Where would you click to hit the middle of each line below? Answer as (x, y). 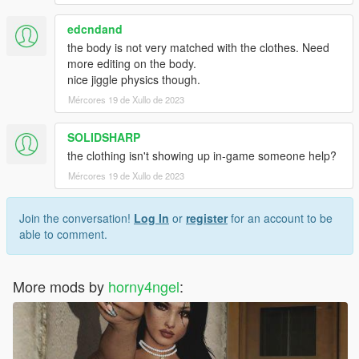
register (207, 218)
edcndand (95, 29)
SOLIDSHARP (104, 137)
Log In (151, 218)
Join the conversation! (77, 218)
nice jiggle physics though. (134, 80)
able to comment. (63, 234)
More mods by (61, 286)
